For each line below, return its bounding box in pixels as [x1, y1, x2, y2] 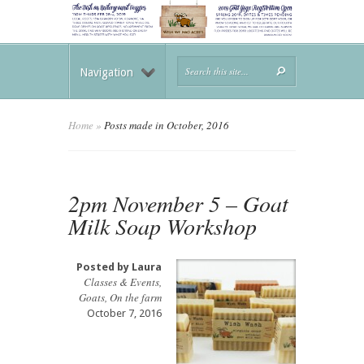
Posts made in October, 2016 [102, 117, 229, 132]
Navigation [80, 65, 133, 79]
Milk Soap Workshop [68, 210, 257, 241]
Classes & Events [84, 274, 159, 289]
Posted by [76, 260, 132, 273]
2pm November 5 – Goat [68, 187, 288, 219]
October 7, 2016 [87, 306, 162, 319]
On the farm [110, 289, 162, 305]
